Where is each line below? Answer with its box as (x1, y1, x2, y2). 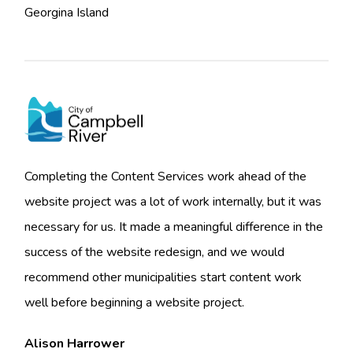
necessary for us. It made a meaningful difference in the (24, 218, 324, 236)
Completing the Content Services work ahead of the (24, 168, 307, 186)
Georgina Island (24, 3, 110, 21)
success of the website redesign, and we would (24, 243, 285, 262)
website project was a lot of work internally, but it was (24, 193, 322, 211)
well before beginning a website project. (24, 294, 245, 312)
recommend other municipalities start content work (24, 269, 303, 287)
